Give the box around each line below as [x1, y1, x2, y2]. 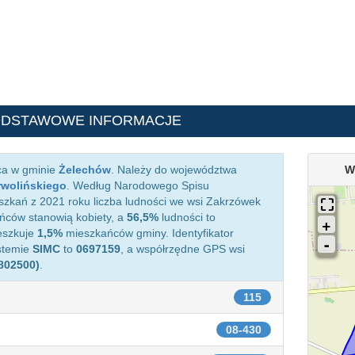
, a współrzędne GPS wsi [120, 242, 245, 255]
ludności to [158, 211, 216, 223]
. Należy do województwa [111, 163, 237, 176]
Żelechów [59, 163, 111, 176]
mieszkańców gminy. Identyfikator [63, 227, 234, 239]
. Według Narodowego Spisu [67, 179, 209, 192]
